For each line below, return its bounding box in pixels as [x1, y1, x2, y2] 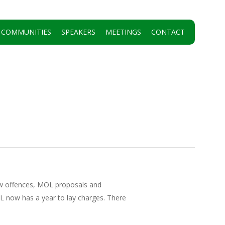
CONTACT [151, 27, 185, 37]
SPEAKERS [61, 27, 95, 37]
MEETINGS [105, 27, 141, 37]
